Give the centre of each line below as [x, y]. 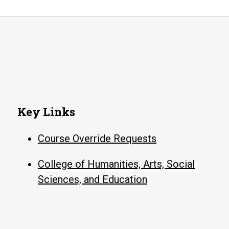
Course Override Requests [97, 139]
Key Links [46, 112]
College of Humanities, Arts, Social [116, 164]
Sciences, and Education [93, 179]
